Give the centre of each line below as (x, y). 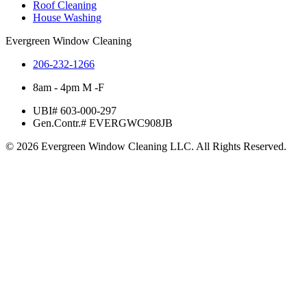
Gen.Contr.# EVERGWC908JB (103, 123)
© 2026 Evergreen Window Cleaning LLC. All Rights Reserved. (146, 147)
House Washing (67, 18)
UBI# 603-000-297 (75, 111)
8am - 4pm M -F (69, 88)
